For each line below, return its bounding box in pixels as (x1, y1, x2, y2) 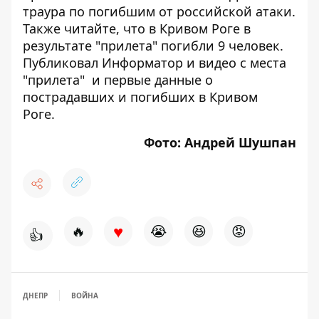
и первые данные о (85, 70, 213, 88)
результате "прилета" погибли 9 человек (23, 36, 280, 54)
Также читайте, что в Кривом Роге (23, 19, 244, 37)
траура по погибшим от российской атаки (23, 2, 292, 20)
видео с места (199, 53, 286, 71)
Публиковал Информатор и (23, 53, 199, 71)
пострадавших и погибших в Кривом (23, 88, 258, 105)
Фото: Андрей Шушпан (144, 133, 296, 151)
